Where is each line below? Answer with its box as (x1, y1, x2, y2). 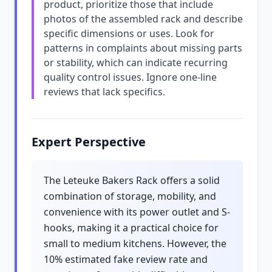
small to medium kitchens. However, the (44, 237, 226, 250)
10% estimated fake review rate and (44, 253, 208, 266)
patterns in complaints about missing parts (44, 41, 242, 55)
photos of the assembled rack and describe (44, 12, 243, 25)
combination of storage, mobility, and (44, 189, 216, 203)
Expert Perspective (32, 134, 146, 150)
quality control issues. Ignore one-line (44, 70, 217, 84)
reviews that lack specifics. (44, 85, 165, 98)
